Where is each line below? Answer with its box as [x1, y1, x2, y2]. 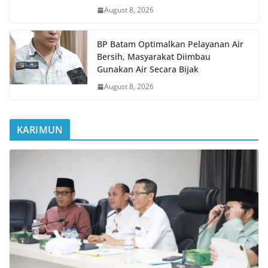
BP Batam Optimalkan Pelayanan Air [97, 38, 243, 50]
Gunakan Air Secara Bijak [97, 63, 199, 75]
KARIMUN [17, 123, 63, 137]
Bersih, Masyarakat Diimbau [97, 51, 211, 63]
